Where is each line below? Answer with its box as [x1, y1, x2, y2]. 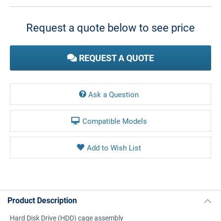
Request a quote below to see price [26, 20, 195, 35]
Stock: [10, 10, 29, 20]
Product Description [7, 195, 77, 205]
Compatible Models [82, 116, 147, 126]
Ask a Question [88, 89, 139, 99]
